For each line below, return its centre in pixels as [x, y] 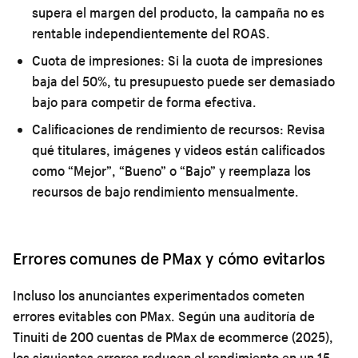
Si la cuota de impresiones [244, 60]
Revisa [304, 129]
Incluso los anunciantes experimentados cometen [159, 295]
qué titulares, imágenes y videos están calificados [179, 149]
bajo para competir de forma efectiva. [144, 101]
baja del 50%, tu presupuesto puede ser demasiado [183, 81]
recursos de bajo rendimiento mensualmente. [165, 191]
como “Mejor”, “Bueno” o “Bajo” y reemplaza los [171, 170]
